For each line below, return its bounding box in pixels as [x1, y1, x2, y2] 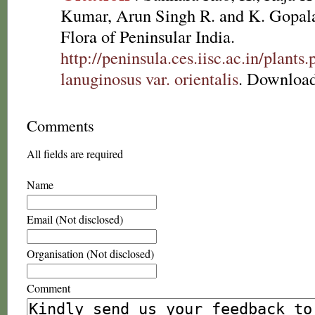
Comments [27, 115, 94, 136]
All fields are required [27, 146, 123, 161]
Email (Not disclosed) [27, 212, 123, 226]
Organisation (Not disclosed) [27, 246, 154, 261]
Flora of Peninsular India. [60, 25, 235, 48]
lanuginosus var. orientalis [60, 67, 238, 90]
